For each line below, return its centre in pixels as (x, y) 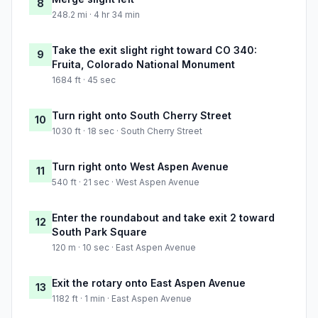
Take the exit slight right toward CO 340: (154, 50)
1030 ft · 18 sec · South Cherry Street (127, 131)
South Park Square (99, 232)
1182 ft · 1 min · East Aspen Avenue (122, 299)
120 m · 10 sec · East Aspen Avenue (124, 248)
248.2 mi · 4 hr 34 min (96, 15)
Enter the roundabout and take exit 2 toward (163, 218)
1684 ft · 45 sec (84, 80)
